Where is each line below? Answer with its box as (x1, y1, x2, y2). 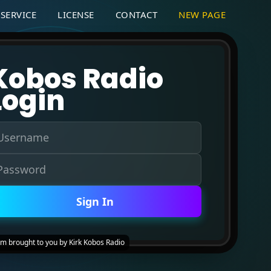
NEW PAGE (178, 8, 226, 21)
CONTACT (115, 8, 158, 21)
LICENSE (57, 8, 94, 21)
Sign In (76, 194, 114, 209)
